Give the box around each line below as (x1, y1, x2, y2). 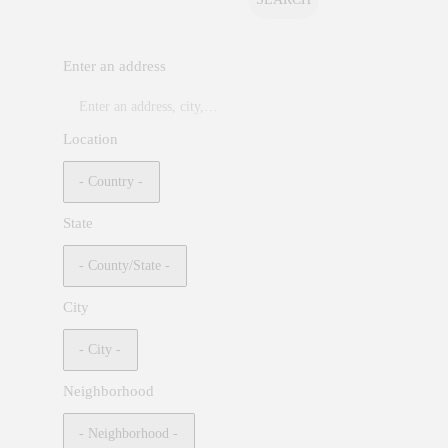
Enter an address (63, 57, 167, 74)
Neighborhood (63, 382, 155, 399)
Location (63, 131, 119, 148)
